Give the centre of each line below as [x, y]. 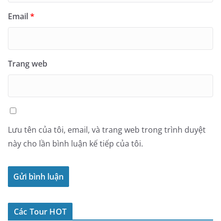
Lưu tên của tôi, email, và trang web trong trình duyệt [107, 130]
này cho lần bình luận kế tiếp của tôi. [75, 144]
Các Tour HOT [40, 212]
